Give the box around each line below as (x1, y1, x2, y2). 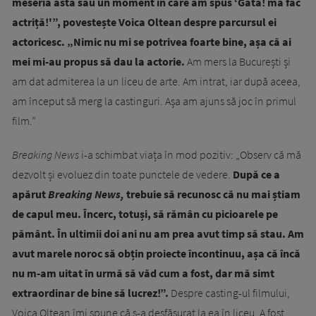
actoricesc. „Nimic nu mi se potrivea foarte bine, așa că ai (12, 35, 291, 49)
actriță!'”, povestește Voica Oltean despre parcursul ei (12, 15, 276, 30)
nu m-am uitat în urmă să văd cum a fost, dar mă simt (12, 266, 274, 281)
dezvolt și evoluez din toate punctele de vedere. (12, 167, 233, 182)
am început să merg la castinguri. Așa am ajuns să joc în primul (12, 94, 296, 109)
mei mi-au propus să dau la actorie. (12, 54, 185, 69)
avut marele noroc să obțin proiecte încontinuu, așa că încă (12, 246, 300, 261)
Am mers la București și (185, 54, 291, 69)
